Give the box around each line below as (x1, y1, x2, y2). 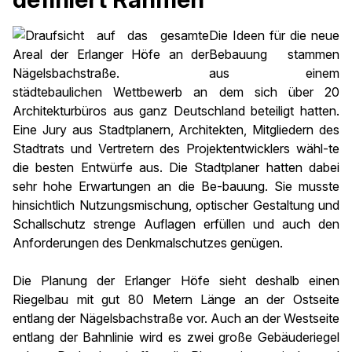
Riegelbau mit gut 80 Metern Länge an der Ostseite (13, 291, 339, 307)
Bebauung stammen (209, 46, 339, 62)
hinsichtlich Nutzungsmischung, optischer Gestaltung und (13, 197, 339, 213)
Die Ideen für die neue (209, 27, 339, 43)
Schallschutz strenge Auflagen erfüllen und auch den (13, 216, 339, 232)
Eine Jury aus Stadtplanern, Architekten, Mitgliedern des (13, 122, 339, 137)
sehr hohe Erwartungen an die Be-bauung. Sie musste (13, 178, 339, 194)
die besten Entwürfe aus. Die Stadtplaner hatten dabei (13, 159, 339, 175)
